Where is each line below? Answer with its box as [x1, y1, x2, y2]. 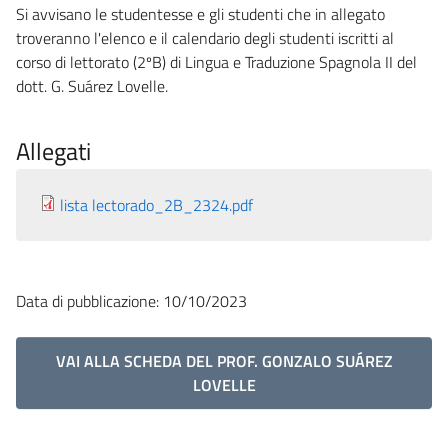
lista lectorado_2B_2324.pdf [60, 192, 253, 217]
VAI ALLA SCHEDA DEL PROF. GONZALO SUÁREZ [55, 348, 393, 373]
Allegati [16, 132, 91, 169]
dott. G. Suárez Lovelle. [16, 73, 168, 98]
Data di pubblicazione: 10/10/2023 [16, 288, 247, 313]
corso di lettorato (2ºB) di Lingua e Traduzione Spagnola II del [16, 49, 417, 74]
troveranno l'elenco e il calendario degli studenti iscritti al [16, 25, 394, 50]
